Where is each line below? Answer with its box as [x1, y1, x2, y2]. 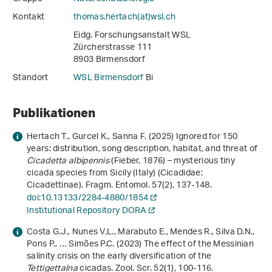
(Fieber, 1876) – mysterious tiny [109, 152, 235, 171]
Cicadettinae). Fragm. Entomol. [27, 176, 152, 195]
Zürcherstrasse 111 [73, 38, 152, 58]
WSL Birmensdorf [73, 69, 146, 88]
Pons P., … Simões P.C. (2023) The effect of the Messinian [27, 235, 254, 254]
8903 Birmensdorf [73, 50, 145, 70]
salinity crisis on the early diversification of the [27, 247, 212, 267]
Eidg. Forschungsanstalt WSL [73, 26, 191, 46]
